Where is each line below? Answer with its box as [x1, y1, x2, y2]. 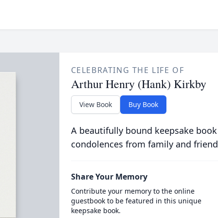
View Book [79, 100, 112, 109]
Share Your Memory [71, 171, 147, 182]
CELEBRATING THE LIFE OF [71, 65, 184, 75]
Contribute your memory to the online [71, 186, 195, 196]
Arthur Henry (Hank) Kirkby [71, 76, 206, 91]
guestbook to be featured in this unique [71, 196, 201, 205]
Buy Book [128, 100, 158, 109]
